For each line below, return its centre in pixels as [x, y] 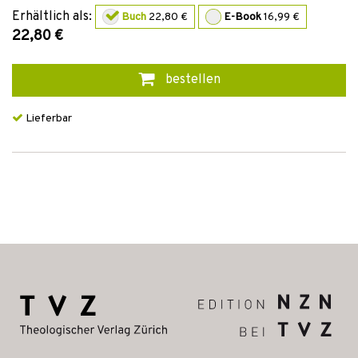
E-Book [242, 17]
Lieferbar [48, 119]
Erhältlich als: [52, 16]
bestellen [191, 80]
